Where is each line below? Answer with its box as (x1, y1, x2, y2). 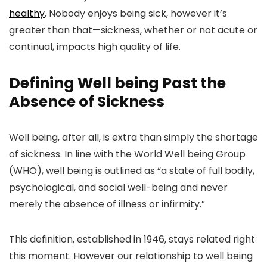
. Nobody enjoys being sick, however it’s (45, 7, 227, 20)
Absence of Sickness (9, 91, 164, 112)
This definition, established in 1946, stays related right (9, 232, 255, 246)
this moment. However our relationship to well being (9, 249, 253, 263)
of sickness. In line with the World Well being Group (9, 147, 246, 161)
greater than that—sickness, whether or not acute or (9, 23, 257, 37)
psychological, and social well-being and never (9, 181, 228, 194)
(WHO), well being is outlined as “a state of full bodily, (9, 164, 254, 178)
